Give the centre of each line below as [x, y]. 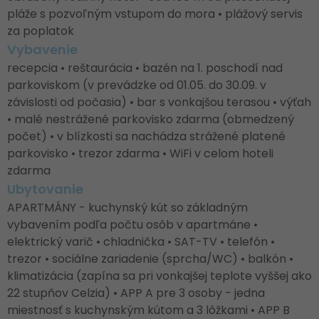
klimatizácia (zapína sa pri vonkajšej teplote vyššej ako [159, 276]
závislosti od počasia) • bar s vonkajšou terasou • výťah [159, 102]
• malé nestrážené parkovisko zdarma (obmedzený [151, 119]
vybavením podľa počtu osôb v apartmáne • [132, 225]
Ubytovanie [45, 189]
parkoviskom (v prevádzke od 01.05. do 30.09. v [137, 85]
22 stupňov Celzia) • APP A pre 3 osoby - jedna [136, 293]
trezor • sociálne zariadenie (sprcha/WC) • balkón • [150, 259]
